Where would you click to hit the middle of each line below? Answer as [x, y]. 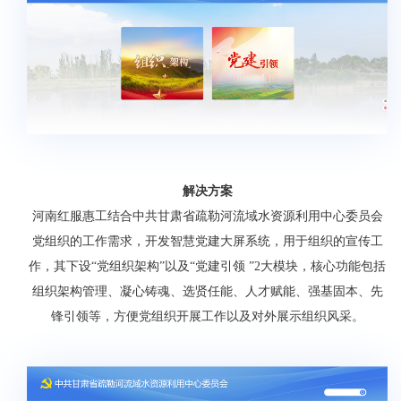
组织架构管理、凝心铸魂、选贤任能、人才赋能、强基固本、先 [207, 292]
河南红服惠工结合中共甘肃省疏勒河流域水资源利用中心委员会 [207, 217]
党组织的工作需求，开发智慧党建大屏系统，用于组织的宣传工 [207, 242]
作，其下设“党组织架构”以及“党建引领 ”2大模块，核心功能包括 [207, 267]
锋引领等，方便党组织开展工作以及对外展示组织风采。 [207, 317]
